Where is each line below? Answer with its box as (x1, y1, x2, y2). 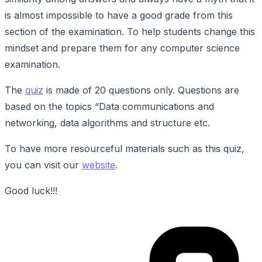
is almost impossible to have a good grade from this (5, 9, 233, 21)
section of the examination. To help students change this (5, 25, 255, 37)
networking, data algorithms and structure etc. (5, 116, 210, 129)
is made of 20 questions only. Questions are (43, 84, 239, 96)
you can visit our (5, 158, 82, 171)
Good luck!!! (5, 184, 57, 196)
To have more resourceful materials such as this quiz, (5, 142, 244, 154)
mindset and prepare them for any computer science (5, 42, 240, 54)
